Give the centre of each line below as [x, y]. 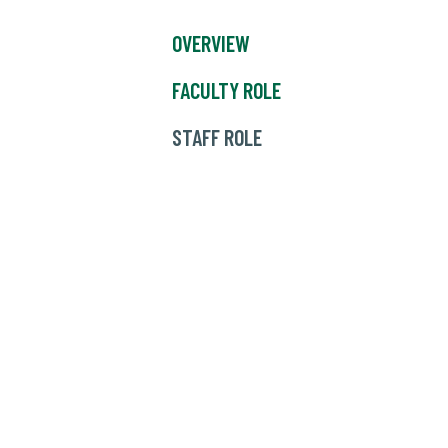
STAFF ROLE [217, 137]
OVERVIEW [211, 43]
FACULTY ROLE [226, 90]
